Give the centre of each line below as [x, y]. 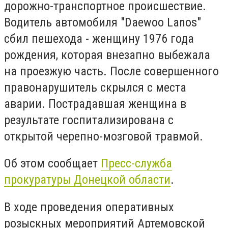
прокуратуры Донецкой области [87, 180]
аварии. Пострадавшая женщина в [95, 104]
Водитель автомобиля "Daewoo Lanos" [103, 22]
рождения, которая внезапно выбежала [107, 55]
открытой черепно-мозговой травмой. [104, 136]
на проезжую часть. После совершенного [111, 71]
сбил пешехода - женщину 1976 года [99, 38]
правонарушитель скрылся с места [95, 87]
